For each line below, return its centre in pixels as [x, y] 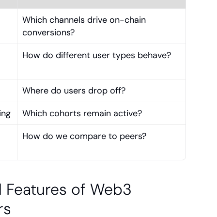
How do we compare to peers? [84, 136]
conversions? [48, 32]
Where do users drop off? [74, 91]
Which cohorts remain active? [82, 113]
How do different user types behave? [97, 55]
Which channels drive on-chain [84, 20]
